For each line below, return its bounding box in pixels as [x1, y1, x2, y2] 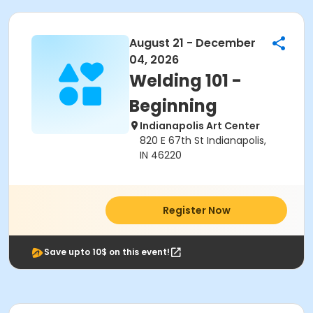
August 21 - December [129, 35, 256, 51]
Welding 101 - [129, 69, 242, 92]
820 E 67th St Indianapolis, [140, 133, 266, 147]
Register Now [162, 203, 231, 217]
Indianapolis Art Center [140, 119, 260, 133]
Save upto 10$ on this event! [44, 246, 170, 258]
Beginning [129, 94, 217, 117]
